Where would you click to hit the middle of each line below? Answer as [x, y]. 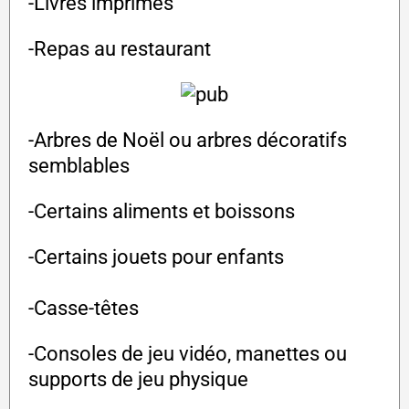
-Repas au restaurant [120, 49]
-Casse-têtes [84, 309]
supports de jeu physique [138, 380]
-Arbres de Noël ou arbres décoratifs [188, 141]
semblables [79, 166]
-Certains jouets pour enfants [156, 257]
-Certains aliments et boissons [162, 212]
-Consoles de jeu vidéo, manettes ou [188, 354]
